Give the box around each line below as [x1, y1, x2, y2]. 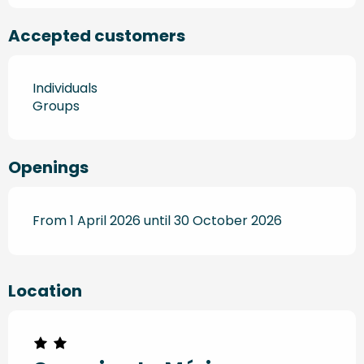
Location [8, 279, 82, 302]
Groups [32, 96, 80, 115]
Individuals [32, 78, 97, 97]
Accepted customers [8, 24, 185, 47]
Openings [8, 155, 89, 179]
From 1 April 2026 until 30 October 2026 [32, 210, 282, 230]
